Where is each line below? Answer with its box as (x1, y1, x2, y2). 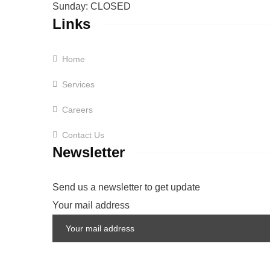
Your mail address (52, 200, 130, 210)
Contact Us (62, 130, 104, 140)
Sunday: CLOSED (52, 1, 131, 11)
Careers (62, 105, 93, 115)
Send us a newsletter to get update (52, 182, 200, 192)
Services (62, 80, 95, 89)
